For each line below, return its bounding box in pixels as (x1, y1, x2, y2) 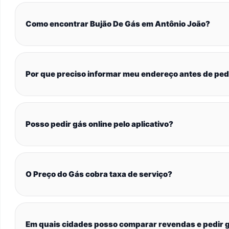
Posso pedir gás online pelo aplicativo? (26, 119, 173, 129)
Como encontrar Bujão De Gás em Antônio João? (26, 19, 210, 29)
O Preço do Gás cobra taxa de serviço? (26, 169, 172, 179)
